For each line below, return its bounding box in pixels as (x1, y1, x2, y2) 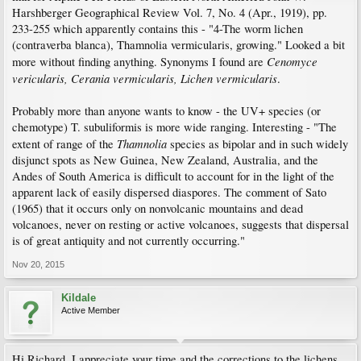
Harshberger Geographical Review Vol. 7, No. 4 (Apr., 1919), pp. (12, 5, 327, 20)
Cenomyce (267, 53, 317, 69)
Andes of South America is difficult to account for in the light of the (12, 168, 334, 184)
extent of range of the (12, 136, 117, 151)
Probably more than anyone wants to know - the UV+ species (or (12, 103, 321, 118)
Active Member (61, 305, 120, 315)
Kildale (61, 292, 96, 304)
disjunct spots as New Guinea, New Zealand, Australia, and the (12, 152, 318, 168)
